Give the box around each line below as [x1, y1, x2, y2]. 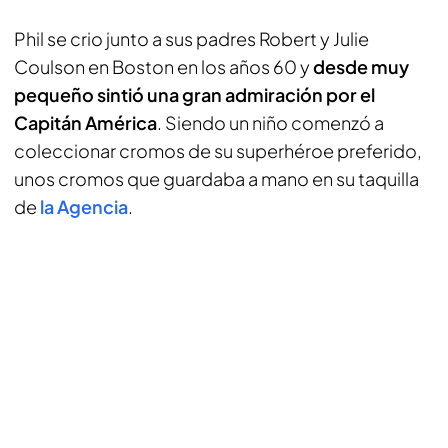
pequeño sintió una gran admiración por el [14, 83, 375, 106]
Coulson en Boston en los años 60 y [14, 55, 313, 78]
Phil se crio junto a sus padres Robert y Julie [14, 27, 369, 50]
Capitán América [14, 111, 157, 134]
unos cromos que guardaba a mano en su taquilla [14, 167, 419, 190]
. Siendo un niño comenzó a [157, 111, 384, 134]
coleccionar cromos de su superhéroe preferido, [14, 139, 422, 162]
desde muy [313, 55, 409, 78]
